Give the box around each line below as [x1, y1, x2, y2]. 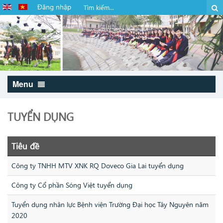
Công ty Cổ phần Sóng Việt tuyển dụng [11, 180, 132, 190]
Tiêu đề [11, 140, 39, 152]
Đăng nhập [37, 2, 71, 11]
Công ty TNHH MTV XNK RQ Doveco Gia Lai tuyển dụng [11, 161, 184, 171]
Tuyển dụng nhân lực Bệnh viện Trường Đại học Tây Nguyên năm [11, 200, 209, 210]
